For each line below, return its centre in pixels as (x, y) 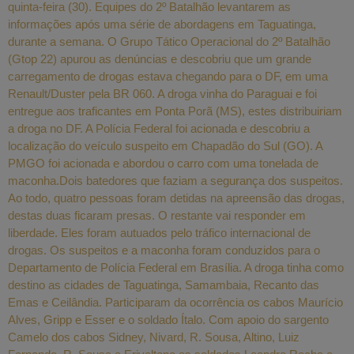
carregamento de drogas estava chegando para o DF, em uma (168, 77)
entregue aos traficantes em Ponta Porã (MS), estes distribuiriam (175, 111)
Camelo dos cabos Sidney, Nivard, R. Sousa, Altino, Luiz (154, 337)
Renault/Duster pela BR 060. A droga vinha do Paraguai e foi (162, 94)
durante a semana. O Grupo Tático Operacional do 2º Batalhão (169, 42)
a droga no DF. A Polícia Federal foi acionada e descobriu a (159, 129)
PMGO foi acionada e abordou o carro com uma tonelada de (163, 164)
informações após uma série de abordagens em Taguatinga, (162, 24)
